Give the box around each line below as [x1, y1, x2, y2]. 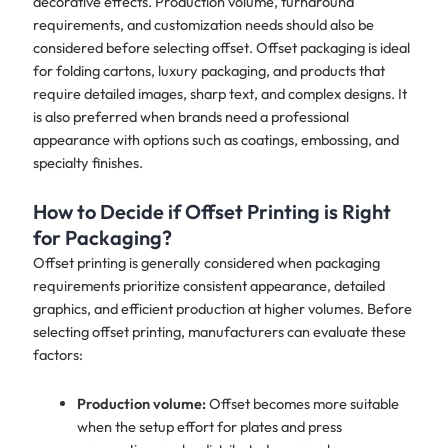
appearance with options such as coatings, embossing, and [32, 129, 399, 149]
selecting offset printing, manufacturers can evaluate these [32, 322, 406, 342]
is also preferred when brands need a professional [32, 106, 349, 126]
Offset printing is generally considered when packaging [32, 253, 380, 273]
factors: [32, 345, 83, 365]
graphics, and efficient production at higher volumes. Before [32, 299, 412, 319]
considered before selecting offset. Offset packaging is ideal [32, 37, 410, 57]
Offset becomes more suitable [205, 393, 399, 413]
